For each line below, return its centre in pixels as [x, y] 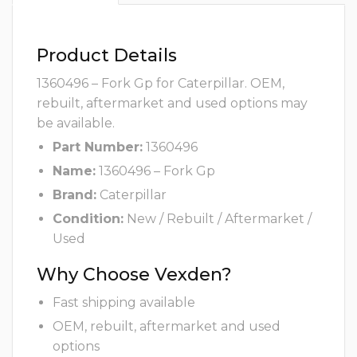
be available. [76, 124]
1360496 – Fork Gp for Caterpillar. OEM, [161, 84]
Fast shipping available [124, 303]
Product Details [107, 56]
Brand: [75, 195]
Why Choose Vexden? [134, 275]
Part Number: [98, 147]
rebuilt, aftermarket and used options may [172, 104]
